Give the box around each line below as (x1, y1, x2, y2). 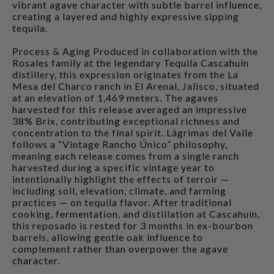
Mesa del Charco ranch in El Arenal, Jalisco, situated (12, 80, 259, 92)
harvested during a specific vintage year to (12, 161, 215, 173)
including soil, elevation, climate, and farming (12, 184, 226, 196)
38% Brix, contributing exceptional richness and (12, 114, 240, 127)
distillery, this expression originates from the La (12, 68, 239, 80)
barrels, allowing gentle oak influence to (12, 231, 203, 243)
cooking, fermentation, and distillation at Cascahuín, (12, 207, 260, 220)
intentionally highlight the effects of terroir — (12, 172, 229, 185)
